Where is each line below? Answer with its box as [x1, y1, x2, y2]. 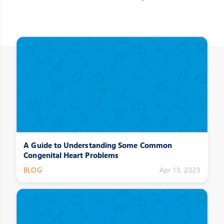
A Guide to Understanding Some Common [23, 139, 172, 150]
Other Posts [16, 65, 82, 82]
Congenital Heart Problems [23, 149, 119, 160]
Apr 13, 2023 [159, 165, 200, 175]
